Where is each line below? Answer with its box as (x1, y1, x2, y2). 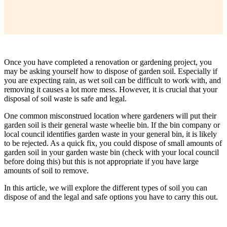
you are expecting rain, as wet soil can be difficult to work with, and (4, 76, 221, 85)
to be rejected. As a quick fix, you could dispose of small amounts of (4, 139, 222, 148)
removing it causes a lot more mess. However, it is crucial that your (4, 85, 217, 94)
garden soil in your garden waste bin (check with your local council (4, 148, 219, 157)
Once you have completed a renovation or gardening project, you (4, 58, 212, 67)
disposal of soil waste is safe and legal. (4, 94, 127, 103)
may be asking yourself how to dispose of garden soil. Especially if (4, 67, 217, 76)
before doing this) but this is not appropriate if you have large (4, 157, 199, 166)
